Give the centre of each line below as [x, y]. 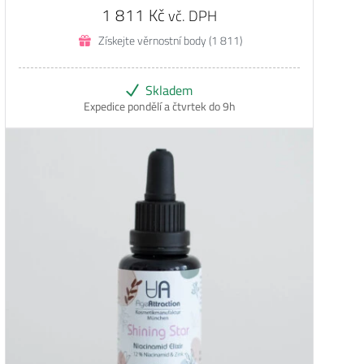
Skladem [169, 90]
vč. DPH [193, 16]
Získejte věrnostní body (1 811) [170, 40]
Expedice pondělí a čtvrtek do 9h [159, 106]
